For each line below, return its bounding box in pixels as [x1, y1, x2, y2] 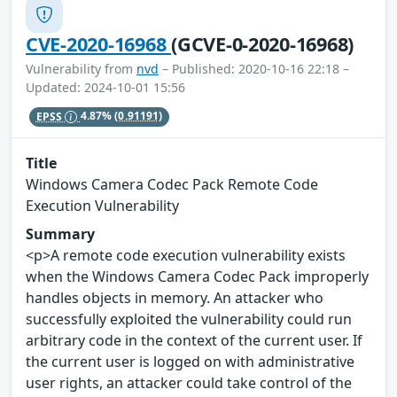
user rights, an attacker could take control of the [26, 373, 352, 393]
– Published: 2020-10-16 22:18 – [159, 60, 349, 78]
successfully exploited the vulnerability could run [26, 309, 352, 330]
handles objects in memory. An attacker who [26, 288, 323, 308]
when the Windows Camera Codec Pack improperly [26, 267, 369, 287]
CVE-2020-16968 [26, 31, 172, 58]
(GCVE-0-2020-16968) [171, 31, 354, 58]
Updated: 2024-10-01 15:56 [26, 79, 185, 97]
